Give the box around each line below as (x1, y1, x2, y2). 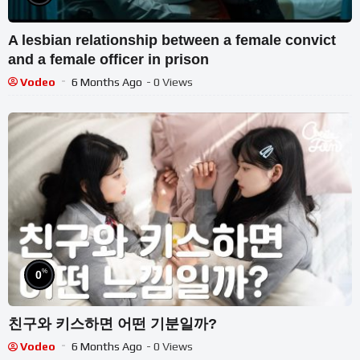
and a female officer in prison (8, 51, 209, 67)
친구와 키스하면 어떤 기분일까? (8, 316, 217, 333)
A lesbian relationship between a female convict (8, 31, 336, 48)
